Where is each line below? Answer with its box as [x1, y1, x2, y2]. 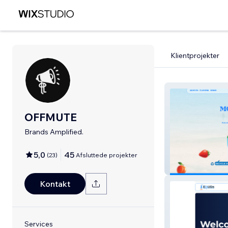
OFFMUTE [24, 110, 77, 124]
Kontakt [40, 179, 70, 189]
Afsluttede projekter [76, 151, 137, 159]
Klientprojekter [170, 51, 219, 60]
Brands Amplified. [24, 127, 83, 136]
